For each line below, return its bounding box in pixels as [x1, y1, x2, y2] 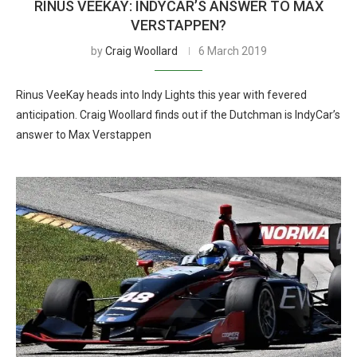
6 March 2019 [198, 45, 267, 57]
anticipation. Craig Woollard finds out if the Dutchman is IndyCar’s [16, 108, 340, 121]
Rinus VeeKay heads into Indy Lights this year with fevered [16, 88, 307, 101]
